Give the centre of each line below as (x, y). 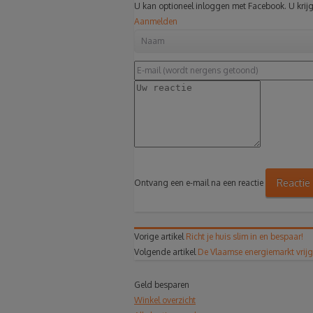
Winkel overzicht (165, 300)
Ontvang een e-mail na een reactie (199, 182)
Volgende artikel (165, 252)
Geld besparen (162, 284)
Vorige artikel (159, 236)
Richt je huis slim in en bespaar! (245, 236)
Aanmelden (156, 21)
